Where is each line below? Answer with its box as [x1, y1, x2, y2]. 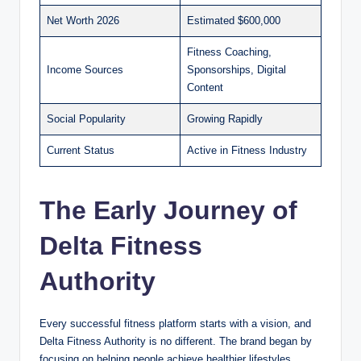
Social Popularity [47, 112, 126, 125]
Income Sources [47, 63, 123, 76]
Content [187, 81, 223, 93]
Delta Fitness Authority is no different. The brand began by [39, 334, 312, 347]
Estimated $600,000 [187, 14, 280, 27]
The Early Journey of [39, 195, 297, 225]
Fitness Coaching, [187, 45, 272, 58]
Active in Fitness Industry [187, 143, 307, 156]
